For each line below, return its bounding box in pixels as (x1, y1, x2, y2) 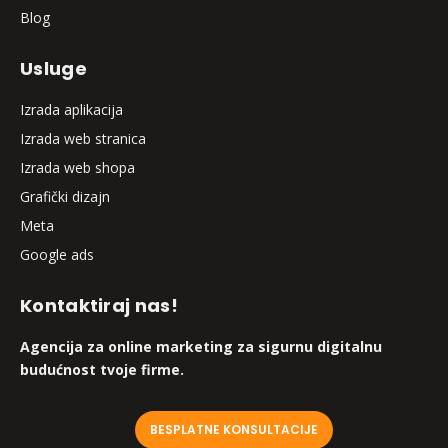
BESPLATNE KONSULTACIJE (150, 421, 318, 439)
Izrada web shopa (20, 158, 135, 178)
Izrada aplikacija (20, 100, 123, 120)
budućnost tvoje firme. (20, 360, 184, 380)
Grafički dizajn (20, 187, 110, 207)
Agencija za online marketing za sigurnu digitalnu (20, 337, 382, 357)
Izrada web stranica (20, 129, 146, 149)
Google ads (20, 245, 94, 265)
